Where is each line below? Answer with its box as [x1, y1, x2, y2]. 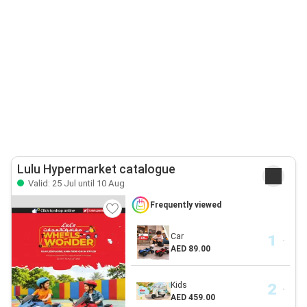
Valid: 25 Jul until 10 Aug [26, 178, 125, 189]
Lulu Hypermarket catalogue [17, 162, 175, 177]
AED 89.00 [170, 244, 210, 254]
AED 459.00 [170, 293, 215, 303]
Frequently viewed [149, 200, 221, 210]
